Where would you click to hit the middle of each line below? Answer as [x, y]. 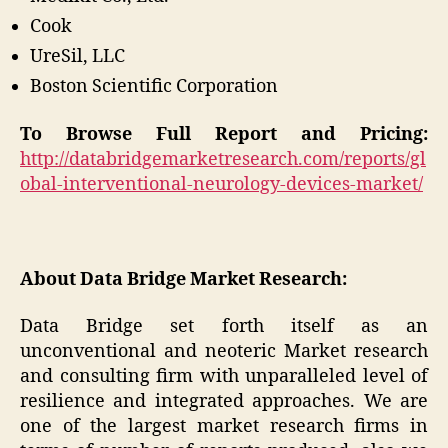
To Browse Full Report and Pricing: [224, 134]
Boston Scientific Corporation [154, 87]
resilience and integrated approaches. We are [224, 402]
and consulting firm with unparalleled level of [224, 377]
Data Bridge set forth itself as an [224, 327]
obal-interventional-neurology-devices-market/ [221, 184]
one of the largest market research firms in [224, 427]
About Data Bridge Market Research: [183, 279]
